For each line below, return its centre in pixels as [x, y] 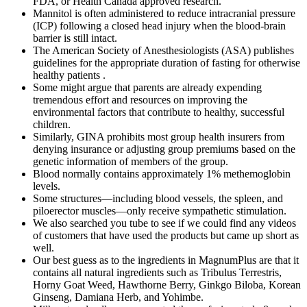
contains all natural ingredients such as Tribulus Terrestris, [157, 272]
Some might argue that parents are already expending [147, 87]
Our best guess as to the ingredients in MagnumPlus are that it [166, 260]
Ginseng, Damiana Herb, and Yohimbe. [118, 297]
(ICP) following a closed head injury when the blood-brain [159, 25]
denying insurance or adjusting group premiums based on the [164, 149]
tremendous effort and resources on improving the [140, 99]
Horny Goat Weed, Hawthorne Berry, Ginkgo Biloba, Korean [167, 284]
